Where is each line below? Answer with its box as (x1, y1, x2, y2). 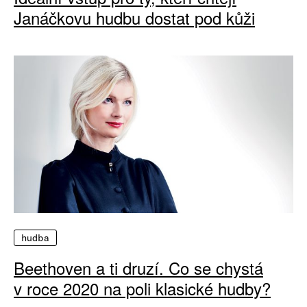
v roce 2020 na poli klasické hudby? (14, 275, 271, 300)
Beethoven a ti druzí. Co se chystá (14, 255, 263, 280)
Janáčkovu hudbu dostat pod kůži (14, 5, 255, 30)
